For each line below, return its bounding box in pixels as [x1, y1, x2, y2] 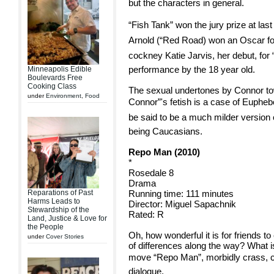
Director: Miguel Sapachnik [128, 199, 236, 209]
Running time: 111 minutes [128, 188, 234, 199]
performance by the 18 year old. [128, 64, 255, 75]
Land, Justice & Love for [28, 214, 107, 223]
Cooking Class [28, 82, 76, 91]
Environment [46, 92, 81, 99]
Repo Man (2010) [128, 147, 200, 157]
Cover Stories [46, 233, 84, 240]
